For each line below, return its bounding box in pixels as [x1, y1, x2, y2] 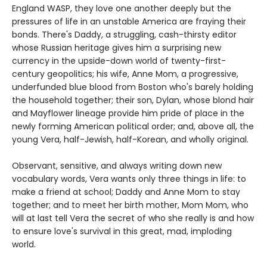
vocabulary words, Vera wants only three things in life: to [12, 172, 246, 185]
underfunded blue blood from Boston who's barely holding [12, 80, 253, 93]
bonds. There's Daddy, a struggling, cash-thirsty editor [12, 28, 237, 41]
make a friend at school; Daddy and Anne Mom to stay [12, 185, 240, 198]
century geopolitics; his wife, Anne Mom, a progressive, [12, 67, 238, 80]
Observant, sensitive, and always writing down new [12, 159, 222, 172]
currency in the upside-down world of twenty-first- [12, 54, 226, 67]
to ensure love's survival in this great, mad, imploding [12, 225, 232, 237]
